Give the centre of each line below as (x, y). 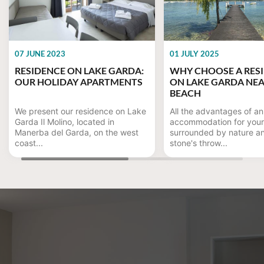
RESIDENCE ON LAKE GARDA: (79, 70)
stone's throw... (199, 143)
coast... (29, 143)
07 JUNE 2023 (40, 54)
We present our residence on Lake (80, 111)
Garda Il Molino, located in (65, 122)
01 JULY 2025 (194, 54)
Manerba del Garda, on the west (77, 132)
